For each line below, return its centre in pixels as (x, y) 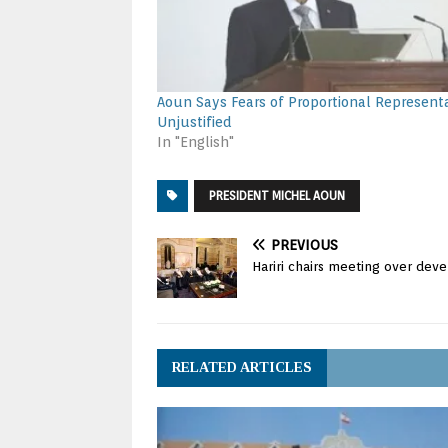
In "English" (195, 142)
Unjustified (194, 122)
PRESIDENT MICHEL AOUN (277, 196)
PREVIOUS (304, 245)
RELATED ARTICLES (242, 368)
